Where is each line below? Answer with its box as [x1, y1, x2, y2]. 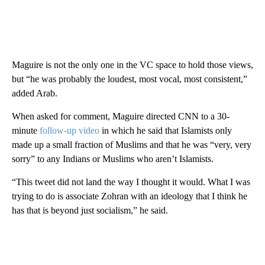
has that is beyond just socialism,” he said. [12, 205, 168, 216]
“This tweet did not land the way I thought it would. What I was [12, 177, 250, 188]
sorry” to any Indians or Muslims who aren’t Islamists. [12, 154, 214, 164]
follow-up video [40, 125, 99, 136]
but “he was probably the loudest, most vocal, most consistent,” [12, 74, 247, 85]
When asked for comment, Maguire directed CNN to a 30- [12, 111, 230, 122]
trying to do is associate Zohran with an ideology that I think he [12, 191, 247, 202]
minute [12, 125, 40, 136]
